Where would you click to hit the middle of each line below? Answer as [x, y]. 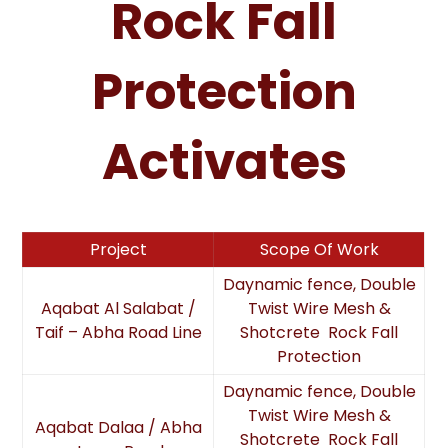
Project [118, 249]
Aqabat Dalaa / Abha [118, 427]
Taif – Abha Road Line [118, 332]
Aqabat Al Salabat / [118, 308]
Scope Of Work [319, 249]
